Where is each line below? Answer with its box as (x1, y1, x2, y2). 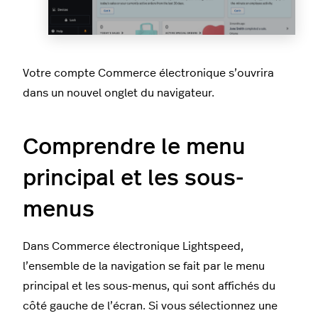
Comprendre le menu (23, 136, 246, 159)
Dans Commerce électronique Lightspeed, (23, 241, 243, 253)
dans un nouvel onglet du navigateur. (23, 87, 214, 99)
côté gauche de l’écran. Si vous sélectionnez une (23, 300, 278, 312)
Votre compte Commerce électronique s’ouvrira (23, 67, 274, 79)
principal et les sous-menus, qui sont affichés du (23, 280, 275, 292)
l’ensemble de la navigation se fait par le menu (23, 261, 265, 273)
